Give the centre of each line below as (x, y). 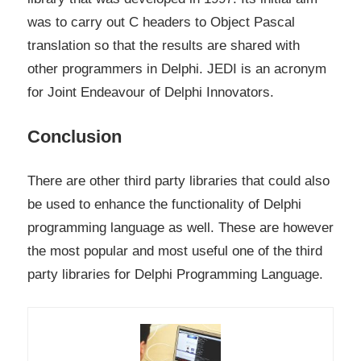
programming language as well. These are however (180, 228)
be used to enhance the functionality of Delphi (164, 205)
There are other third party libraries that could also (178, 181)
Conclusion (75, 136)
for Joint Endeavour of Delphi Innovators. (151, 93)
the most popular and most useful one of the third (175, 251)
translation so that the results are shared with (164, 46)
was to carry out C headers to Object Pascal (161, 23)
